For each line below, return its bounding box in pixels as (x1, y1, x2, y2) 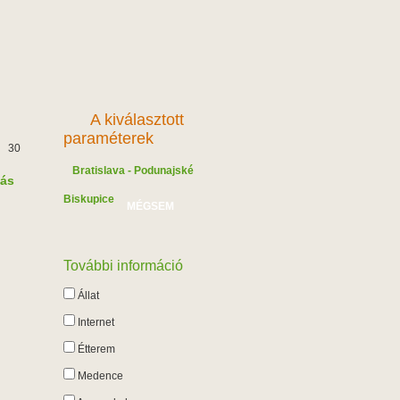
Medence (75, 370, 123, 382)
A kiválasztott (90, 111, 184, 129)
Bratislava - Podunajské (72, 164, 194, 177)
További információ (63, 258, 183, 273)
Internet (75, 316, 114, 329)
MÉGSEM (126, 200, 174, 212)
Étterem (75, 343, 115, 355)
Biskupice (63, 193, 114, 205)
